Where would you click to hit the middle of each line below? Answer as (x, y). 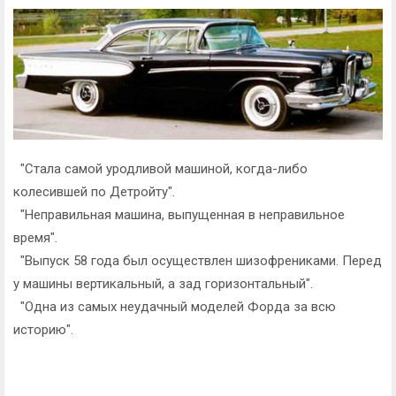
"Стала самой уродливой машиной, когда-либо (160, 168)
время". (35, 237)
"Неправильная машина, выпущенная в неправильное (179, 214)
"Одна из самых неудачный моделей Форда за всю (175, 306)
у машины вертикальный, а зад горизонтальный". (163, 283)
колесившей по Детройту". (94, 191)
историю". (43, 329)
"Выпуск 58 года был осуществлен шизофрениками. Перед (198, 260)
